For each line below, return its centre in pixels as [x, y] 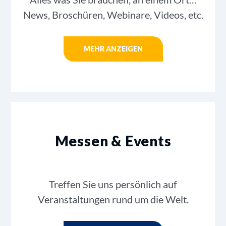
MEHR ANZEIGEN [113, 49]
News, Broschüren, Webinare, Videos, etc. [113, 14]
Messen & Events [113, 140]
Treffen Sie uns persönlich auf [113, 184]
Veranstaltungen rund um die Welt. [113, 199]
